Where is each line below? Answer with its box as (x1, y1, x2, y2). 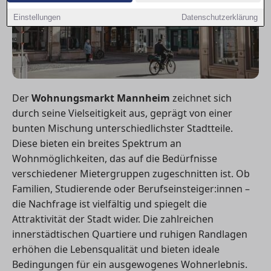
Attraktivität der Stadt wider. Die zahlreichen (12, 212, 214, 226)
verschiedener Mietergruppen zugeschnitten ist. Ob (12, 166, 250, 180)
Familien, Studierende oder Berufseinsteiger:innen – (12, 181, 250, 195)
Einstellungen (13, 13, 61, 22)
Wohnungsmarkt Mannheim (31, 91, 170, 105)
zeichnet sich (170, 91, 232, 105)
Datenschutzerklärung (181, 13, 258, 22)
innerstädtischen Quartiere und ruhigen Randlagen (12, 227, 247, 241)
